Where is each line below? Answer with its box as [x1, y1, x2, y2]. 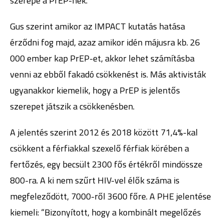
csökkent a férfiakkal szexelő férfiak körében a [10, 141, 189, 155]
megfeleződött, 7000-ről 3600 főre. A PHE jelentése [10, 189, 211, 203]
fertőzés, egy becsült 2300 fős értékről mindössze [10, 157, 202, 171]
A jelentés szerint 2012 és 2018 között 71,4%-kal [10, 125, 198, 139]
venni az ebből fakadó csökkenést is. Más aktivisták [10, 67, 206, 81]
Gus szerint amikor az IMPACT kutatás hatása [10, 19, 185, 33]
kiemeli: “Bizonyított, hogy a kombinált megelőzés [10, 205, 201, 219]
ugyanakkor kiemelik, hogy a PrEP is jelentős [10, 83, 180, 97]
